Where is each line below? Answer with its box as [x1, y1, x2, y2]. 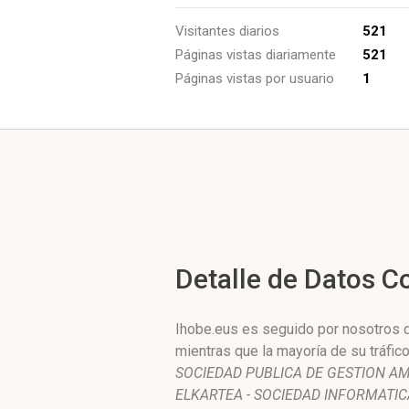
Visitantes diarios [175, 23, 279, 39]
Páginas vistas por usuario [175, 70, 334, 87]
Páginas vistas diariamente [175, 47, 336, 63]
